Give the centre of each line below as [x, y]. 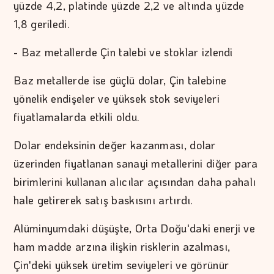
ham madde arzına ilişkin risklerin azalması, [122, 247]
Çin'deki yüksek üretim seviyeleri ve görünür [121, 265]
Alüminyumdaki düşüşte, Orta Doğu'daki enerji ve [135, 228]
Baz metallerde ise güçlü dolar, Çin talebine [120, 80]
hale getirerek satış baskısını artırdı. [103, 200]
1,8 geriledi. [42, 24]
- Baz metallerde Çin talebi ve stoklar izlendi [123, 52]
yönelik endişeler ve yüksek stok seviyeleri [117, 99]
